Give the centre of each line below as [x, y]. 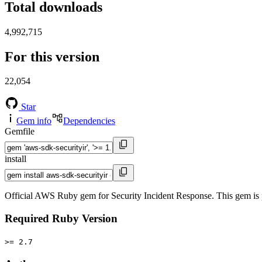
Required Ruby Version [61, 219]
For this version [52, 56]
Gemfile [20, 132]
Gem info [34, 121]
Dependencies [89, 121]
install [15, 159]
